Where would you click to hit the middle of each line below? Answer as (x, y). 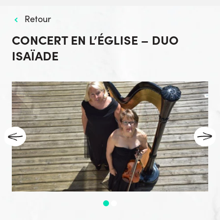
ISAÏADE (35, 55)
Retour (38, 19)
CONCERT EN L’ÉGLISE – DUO (95, 40)
